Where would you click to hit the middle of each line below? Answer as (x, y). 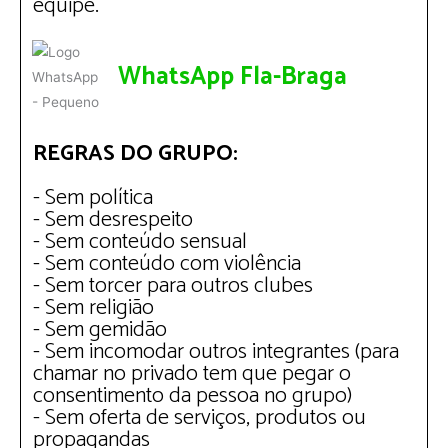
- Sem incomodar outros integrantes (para (216, 352)
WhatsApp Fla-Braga (233, 77)
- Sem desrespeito (113, 220)
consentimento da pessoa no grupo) (192, 396)
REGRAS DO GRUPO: (135, 154)
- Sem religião (93, 308)
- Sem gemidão (100, 330)
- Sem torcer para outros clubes (173, 286)
